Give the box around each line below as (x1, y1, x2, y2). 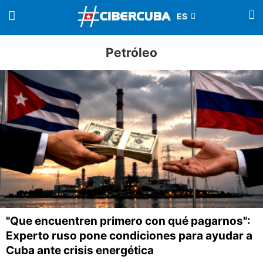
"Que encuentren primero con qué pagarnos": (6, 214, 251, 228)
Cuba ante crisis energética (6, 244, 154, 258)
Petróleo (106, 45, 157, 60)
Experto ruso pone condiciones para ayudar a (6, 229, 252, 243)
